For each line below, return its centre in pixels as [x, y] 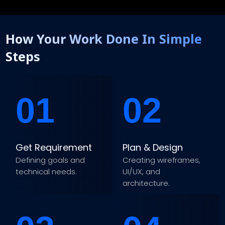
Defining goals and [50, 160]
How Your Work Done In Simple [104, 39]
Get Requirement [54, 147]
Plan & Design [153, 147]
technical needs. [46, 172]
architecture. [146, 183]
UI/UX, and [141, 172]
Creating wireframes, [161, 160]
